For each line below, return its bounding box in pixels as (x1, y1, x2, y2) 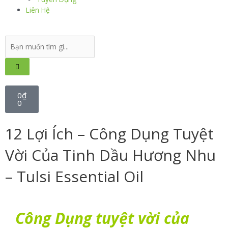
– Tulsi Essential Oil (5, 165, 144, 187)
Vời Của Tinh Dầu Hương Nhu (5, 144, 216, 165)
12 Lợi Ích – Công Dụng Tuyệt (5, 123, 214, 144)
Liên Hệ (26, 5, 50, 15)
